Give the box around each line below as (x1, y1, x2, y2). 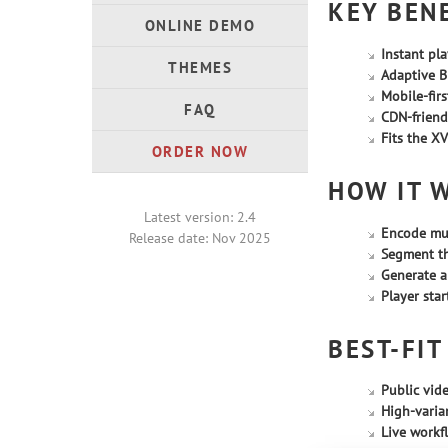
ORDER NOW (151, 142, 249, 161)
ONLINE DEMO (144, 16, 256, 35)
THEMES (168, 58, 232, 77)
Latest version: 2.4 (144, 208, 256, 226)
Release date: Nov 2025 (129, 229, 271, 247)
